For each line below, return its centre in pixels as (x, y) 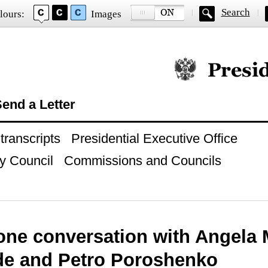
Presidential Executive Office (154, 138)
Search (235, 12)
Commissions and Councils (142, 161)
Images (106, 14)
